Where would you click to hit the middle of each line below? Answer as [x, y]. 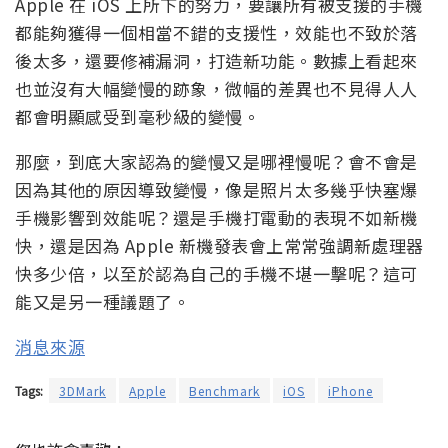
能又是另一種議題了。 [102, 301]
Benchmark [224, 390]
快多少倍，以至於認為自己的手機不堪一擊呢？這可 [216, 273]
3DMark [82, 390]
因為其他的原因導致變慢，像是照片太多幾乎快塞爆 [216, 189]
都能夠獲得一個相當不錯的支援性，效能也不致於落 [216, 32]
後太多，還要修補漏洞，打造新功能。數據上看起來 [216, 60]
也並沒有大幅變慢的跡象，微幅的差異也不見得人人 [216, 88]
